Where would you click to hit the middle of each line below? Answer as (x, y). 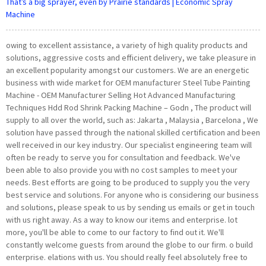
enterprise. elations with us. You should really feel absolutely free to (127, 257)
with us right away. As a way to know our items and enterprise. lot (122, 220)
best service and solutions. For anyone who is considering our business (132, 195)
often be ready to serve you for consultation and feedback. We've (123, 157)
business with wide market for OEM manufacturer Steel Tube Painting (128, 83)
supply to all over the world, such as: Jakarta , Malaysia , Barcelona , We (132, 120)
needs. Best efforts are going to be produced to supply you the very (128, 182)
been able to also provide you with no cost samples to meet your (122, 170)
